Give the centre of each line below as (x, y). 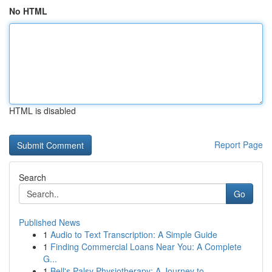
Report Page (239, 144)
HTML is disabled (42, 110)
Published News (49, 222)
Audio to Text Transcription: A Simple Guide (134, 234)
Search (32, 177)
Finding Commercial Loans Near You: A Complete (146, 246)
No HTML (28, 11)
